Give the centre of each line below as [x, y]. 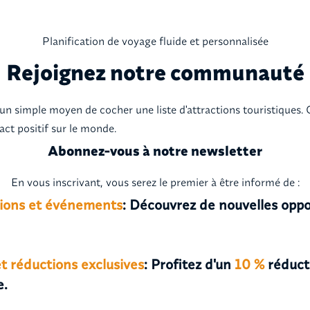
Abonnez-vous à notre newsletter [155, 151]
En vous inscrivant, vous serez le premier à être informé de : [155, 182]
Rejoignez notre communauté [155, 72]
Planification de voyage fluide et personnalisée [155, 41]
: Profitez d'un [190, 264]
